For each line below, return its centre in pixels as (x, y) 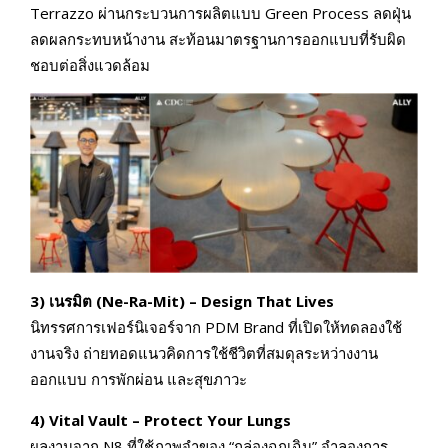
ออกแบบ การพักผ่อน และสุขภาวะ (138, 378)
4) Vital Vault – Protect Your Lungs (160, 419)
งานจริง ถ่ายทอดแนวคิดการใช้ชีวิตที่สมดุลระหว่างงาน (204, 352)
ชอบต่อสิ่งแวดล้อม (90, 65)
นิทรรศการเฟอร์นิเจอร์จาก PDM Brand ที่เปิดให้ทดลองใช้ (216, 326)
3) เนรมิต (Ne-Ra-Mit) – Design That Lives (182, 300)
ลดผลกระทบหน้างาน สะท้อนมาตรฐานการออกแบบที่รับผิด (218, 39)
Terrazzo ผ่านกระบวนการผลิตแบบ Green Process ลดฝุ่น (220, 13)
